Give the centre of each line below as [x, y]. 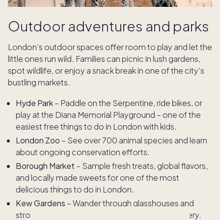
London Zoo [38, 140]
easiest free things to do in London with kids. [96, 127]
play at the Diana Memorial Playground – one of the [108, 115]
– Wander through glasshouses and [130, 203]
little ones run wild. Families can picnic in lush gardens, [104, 59]
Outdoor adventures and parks [109, 26]
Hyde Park [34, 103]
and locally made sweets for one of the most [97, 178]
